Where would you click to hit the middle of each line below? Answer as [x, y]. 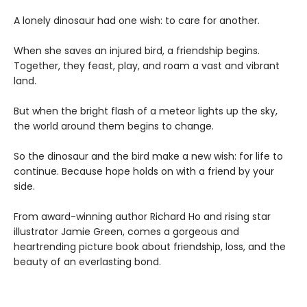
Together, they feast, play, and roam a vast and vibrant [147, 66]
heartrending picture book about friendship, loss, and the [150, 247]
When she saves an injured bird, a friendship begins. [137, 51]
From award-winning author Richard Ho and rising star [142, 217]
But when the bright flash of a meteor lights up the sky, [146, 111]
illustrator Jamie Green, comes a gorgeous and [126, 232]
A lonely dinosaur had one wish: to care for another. [137, 21]
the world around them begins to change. [114, 126]
